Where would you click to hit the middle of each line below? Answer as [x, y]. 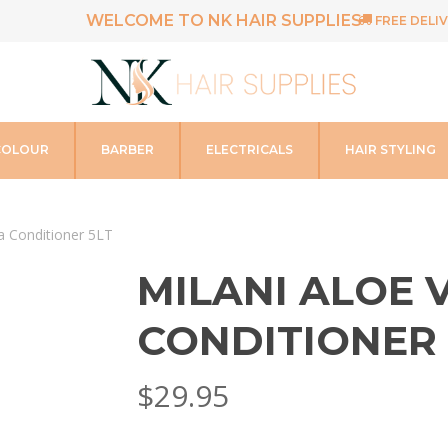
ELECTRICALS [249, 150]
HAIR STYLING [390, 150]
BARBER [127, 150]
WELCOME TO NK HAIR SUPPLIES [224, 20]
